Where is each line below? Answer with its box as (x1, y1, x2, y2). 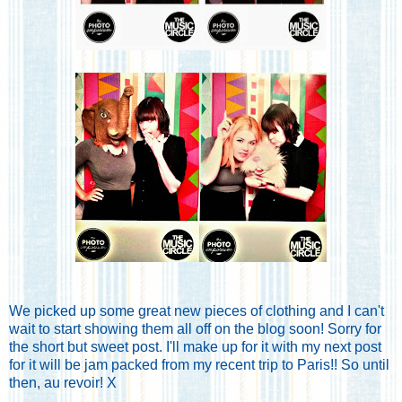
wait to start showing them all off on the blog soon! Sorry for (9, 320, 381, 336)
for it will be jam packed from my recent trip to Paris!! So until (9, 356, 389, 372)
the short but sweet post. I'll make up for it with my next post (9, 338, 381, 354)
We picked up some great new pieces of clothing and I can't (9, 302, 384, 319)
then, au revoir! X (9, 374, 117, 390)
